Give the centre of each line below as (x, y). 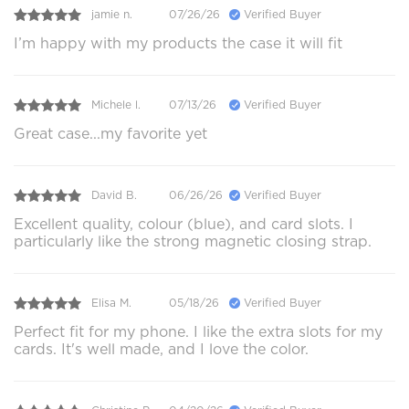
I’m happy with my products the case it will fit (178, 43)
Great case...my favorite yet (110, 133)
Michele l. (116, 105)
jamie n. (112, 15)
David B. (114, 195)
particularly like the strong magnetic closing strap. (193, 241)
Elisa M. (111, 303)
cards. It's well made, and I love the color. (161, 349)
